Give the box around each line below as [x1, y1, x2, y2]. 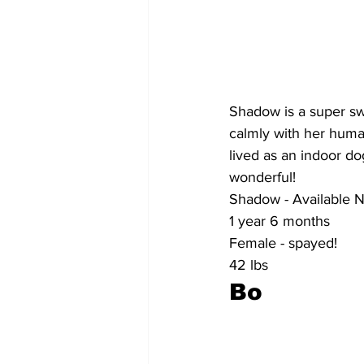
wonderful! [229, 168, 296, 185]
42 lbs [229, 256, 268, 273]
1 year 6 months [229, 212, 330, 229]
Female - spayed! [229, 234, 337, 251]
